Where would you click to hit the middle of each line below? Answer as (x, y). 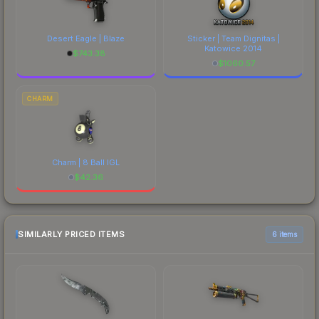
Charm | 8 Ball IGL (86, 162)
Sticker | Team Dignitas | (233, 38)
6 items (284, 234)
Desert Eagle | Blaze (86, 38)
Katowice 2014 (233, 48)
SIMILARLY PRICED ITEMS (71, 235)
